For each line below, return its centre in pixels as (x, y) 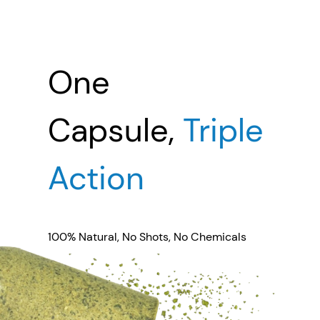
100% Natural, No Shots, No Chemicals (147, 237)
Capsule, (116, 130)
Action (96, 178)
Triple (224, 130)
